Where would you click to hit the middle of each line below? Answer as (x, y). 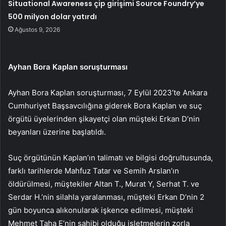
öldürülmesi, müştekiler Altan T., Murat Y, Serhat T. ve (104, 184)
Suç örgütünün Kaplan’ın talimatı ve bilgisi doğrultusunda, (110, 158)
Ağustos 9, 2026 (38, 30)
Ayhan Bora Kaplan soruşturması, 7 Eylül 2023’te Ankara (108, 93)
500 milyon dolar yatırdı (53, 17)
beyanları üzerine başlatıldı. (57, 132)
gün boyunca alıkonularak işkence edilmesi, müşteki (101, 210)
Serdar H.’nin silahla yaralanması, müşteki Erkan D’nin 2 (106, 197)
